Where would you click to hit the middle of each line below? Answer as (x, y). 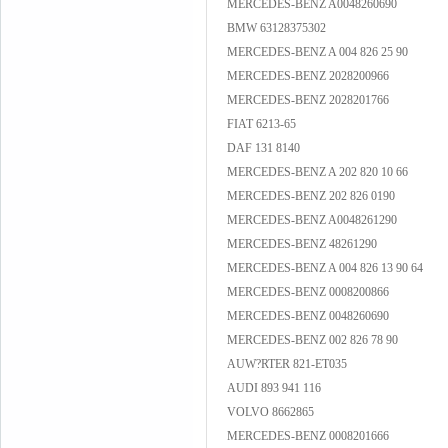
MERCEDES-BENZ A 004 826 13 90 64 (325, 268)
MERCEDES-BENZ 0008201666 (308, 436)
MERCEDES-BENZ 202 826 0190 (311, 196)
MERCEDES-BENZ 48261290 (302, 244)
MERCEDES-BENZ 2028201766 (308, 100)
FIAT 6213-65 (261, 124)
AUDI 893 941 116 (274, 388)
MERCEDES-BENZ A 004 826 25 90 (317, 52)
